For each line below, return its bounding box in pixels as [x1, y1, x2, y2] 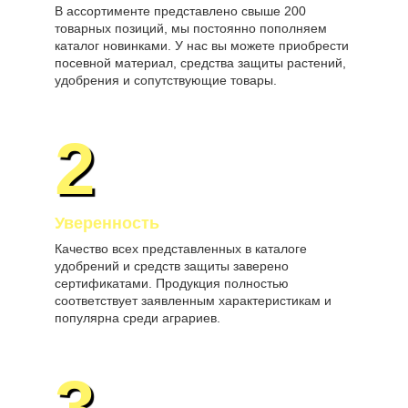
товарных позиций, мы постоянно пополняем [55, 21, 327, 36]
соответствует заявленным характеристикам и [55, 293, 331, 308]
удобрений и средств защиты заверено [55, 259, 289, 273]
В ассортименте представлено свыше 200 [55, 4, 306, 18]
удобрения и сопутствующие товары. [55, 73, 277, 87]
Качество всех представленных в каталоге [55, 241, 307, 256]
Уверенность [55, 214, 159, 232]
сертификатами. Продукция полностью [55, 276, 289, 291]
